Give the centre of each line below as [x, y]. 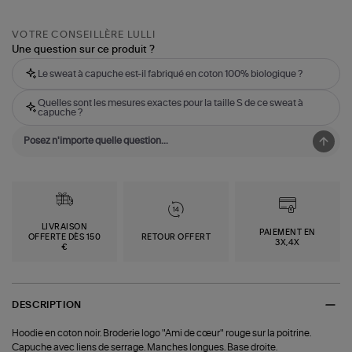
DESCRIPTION [47, 304]
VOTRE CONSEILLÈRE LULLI [84, 35]
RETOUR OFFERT [176, 238]
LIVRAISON [64, 227]
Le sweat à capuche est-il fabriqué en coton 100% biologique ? [170, 74]
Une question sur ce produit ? [84, 50]
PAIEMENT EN [288, 232]
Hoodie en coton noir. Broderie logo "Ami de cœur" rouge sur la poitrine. [162, 334]
